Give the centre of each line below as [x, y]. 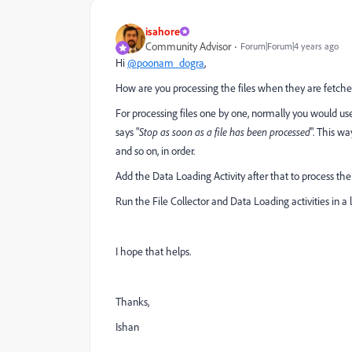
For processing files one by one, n [186, 113]
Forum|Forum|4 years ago [290, 46]
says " [127, 132]
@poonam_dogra [166, 62]
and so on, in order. [155, 150]
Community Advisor [188, 46]
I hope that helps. [153, 251]
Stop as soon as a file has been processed [225, 132]
